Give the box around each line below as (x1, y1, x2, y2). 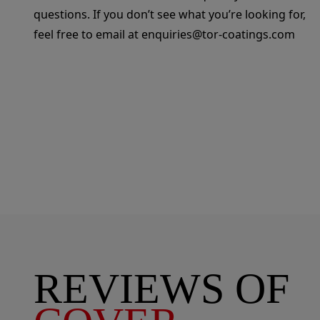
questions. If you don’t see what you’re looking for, (33, 6, 306, 22)
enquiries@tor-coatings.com (141, 26, 295, 42)
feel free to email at (33, 26, 141, 42)
